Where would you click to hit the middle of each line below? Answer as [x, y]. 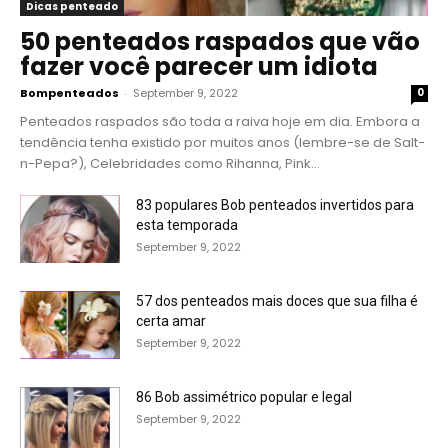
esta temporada [187, 224]
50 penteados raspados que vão [220, 41]
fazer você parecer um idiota [199, 66]
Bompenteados [69, 92]
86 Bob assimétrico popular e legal [244, 396]
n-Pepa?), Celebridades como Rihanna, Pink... [170, 163]
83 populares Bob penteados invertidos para [275, 204]
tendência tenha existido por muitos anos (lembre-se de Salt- [222, 142]
